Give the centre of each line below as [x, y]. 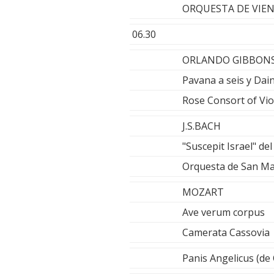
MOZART [203, 192]
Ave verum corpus [224, 213]
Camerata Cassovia [226, 233]
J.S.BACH [202, 126]
